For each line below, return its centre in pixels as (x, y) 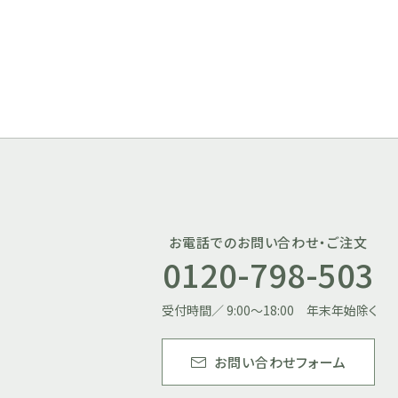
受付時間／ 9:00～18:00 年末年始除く (270, 310)
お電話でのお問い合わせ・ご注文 (268, 243)
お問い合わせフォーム (280, 362)
